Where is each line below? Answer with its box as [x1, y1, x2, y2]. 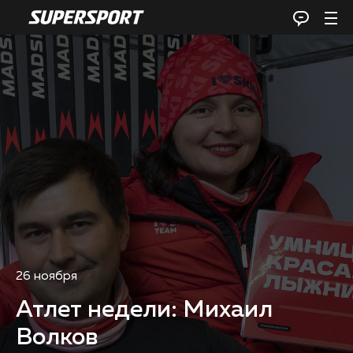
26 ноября [16, 270, 77, 284]
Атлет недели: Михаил [16, 299, 273, 323]
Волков [16, 326, 98, 351]
